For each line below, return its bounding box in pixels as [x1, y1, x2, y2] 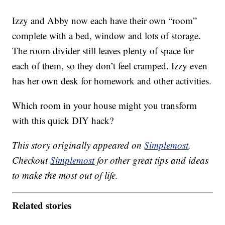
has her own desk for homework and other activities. [12, 74, 212, 87]
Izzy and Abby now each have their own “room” [12, 14, 197, 27]
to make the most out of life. [12, 168, 119, 181]
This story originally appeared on [12, 138, 145, 151]
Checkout [12, 153, 51, 166]
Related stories [12, 198, 72, 212]
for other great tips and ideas [94, 153, 209, 166]
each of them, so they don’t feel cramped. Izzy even [12, 59, 208, 72]
